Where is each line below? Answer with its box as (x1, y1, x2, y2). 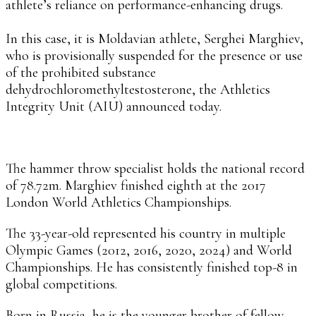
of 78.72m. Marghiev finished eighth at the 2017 (6, 176, 266, 194)
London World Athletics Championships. (6, 193, 231, 211)
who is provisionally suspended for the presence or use (6, 47, 303, 64)
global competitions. (6, 275, 117, 293)
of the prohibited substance (6, 63, 156, 81)
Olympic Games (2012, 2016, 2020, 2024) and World (6, 241, 292, 259)
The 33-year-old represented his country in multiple (6, 224, 286, 242)
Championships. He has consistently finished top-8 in (6, 258, 298, 276)
